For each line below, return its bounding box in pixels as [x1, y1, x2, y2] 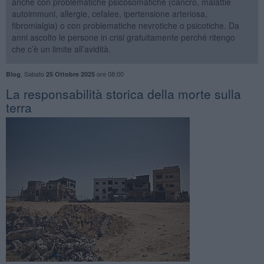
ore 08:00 [94, 68, 124, 78]
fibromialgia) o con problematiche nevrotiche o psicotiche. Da [11, 19, 239, 31]
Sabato [24, 68, 46, 78]
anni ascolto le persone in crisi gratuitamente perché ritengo [11, 31, 235, 43]
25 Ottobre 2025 [45, 69, 95, 78]
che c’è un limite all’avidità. [11, 42, 111, 55]
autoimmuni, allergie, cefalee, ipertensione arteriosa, [11, 7, 207, 19]
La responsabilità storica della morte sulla [5, 84, 241, 103]
